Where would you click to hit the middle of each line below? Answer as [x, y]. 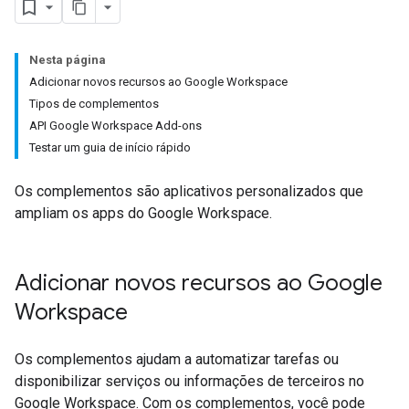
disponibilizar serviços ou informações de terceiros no [189, 381]
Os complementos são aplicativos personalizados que [189, 191]
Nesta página [68, 60]
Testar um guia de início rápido [110, 147]
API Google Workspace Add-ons [115, 126]
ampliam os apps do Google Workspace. [143, 213]
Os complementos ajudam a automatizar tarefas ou [177, 359]
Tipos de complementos [94, 104]
